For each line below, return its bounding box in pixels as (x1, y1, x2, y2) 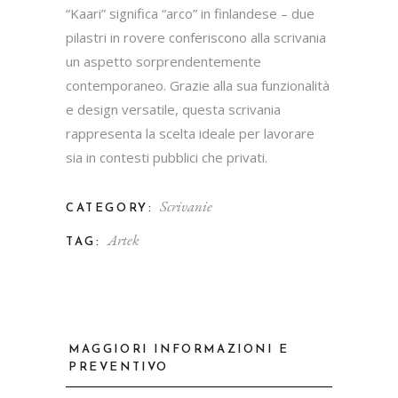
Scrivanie (160, 196, 213, 217)
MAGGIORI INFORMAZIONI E (68, 344, 290, 356)
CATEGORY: (66, 203, 154, 215)
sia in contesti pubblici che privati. (66, 148, 267, 167)
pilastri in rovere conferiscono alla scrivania (66, 28, 326, 47)
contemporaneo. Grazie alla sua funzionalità (66, 76, 330, 95)
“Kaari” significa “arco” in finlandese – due (66, 4, 314, 23)
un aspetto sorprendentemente (66, 52, 261, 71)
